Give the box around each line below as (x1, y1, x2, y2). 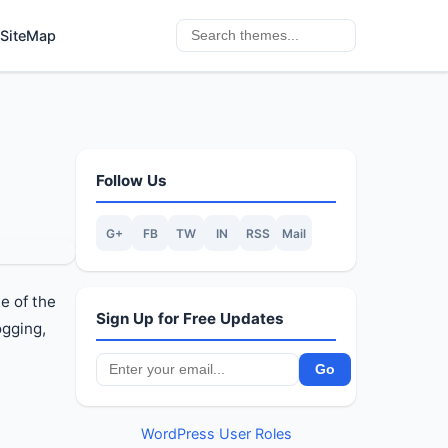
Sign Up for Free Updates (96, 309, 284, 328)
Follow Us (96, 171, 167, 190)
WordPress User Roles (140, 425, 292, 442)
